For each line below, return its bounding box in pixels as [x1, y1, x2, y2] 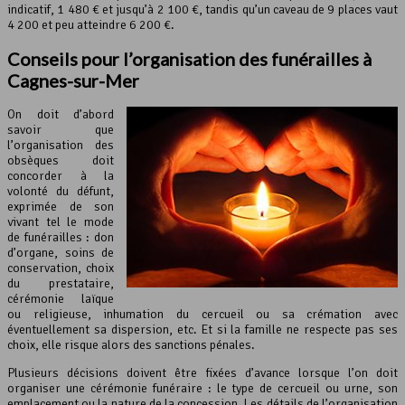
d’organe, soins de [7, 244, 114, 260]
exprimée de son [7, 198, 114, 214]
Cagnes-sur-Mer [7, 70, 139, 92]
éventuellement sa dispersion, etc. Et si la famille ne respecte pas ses [7, 321, 398, 337]
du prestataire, [7, 275, 114, 291]
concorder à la [7, 167, 114, 184]
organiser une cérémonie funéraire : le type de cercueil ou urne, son [7, 380, 398, 396]
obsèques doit [7, 152, 114, 168]
